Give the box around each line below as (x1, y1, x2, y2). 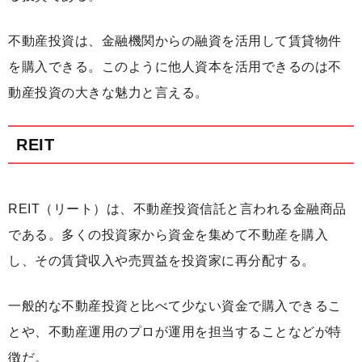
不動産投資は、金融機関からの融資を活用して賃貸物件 (8, 34, 342, 48)
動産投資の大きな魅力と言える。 (8, 86, 208, 100)
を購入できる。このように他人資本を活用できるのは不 (8, 60, 342, 74)
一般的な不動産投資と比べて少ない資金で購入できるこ (8, 299, 342, 314)
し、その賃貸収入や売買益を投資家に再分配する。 (8, 254, 315, 268)
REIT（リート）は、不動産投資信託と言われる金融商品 (8, 202, 347, 217)
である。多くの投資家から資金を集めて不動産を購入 (8, 228, 328, 242)
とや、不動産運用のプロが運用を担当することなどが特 (8, 325, 342, 339)
